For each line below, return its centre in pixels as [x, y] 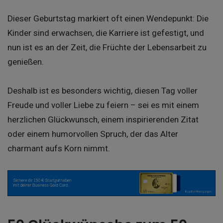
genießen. [26, 62]
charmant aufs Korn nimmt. [59, 149]
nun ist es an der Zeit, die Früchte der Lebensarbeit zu [107, 48]
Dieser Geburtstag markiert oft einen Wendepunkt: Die [108, 19]
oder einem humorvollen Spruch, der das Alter [93, 134]
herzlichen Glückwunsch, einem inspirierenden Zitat [103, 120]
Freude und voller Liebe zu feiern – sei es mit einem [103, 105]
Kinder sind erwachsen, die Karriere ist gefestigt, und [106, 33]
